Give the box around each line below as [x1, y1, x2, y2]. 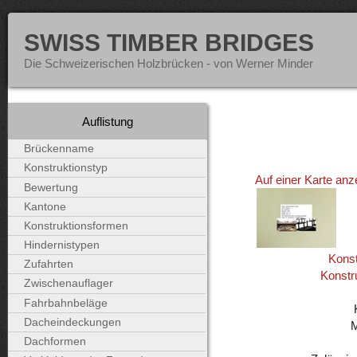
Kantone [24, 200, 66, 213]
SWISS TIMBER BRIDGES [24, 29, 314, 57]
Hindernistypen [24, 239, 100, 252]
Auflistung [82, 115, 133, 129]
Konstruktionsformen [24, 219, 128, 232]
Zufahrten [24, 258, 73, 271]
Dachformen [24, 335, 86, 348]
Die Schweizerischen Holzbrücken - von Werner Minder [24, 57, 313, 71]
